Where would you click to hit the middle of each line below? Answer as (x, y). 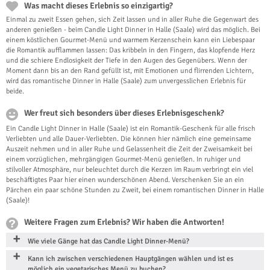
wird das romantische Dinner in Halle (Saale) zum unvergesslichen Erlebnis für (126, 81)
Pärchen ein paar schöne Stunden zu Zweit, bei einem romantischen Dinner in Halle (135, 190)
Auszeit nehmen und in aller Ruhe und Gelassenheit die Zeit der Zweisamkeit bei (129, 149)
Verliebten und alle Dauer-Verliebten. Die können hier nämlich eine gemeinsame (129, 139)
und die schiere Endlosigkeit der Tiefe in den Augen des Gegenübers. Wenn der (127, 60)
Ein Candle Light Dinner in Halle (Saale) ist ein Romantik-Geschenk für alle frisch (131, 128)
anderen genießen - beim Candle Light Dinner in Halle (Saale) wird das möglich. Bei (133, 30)
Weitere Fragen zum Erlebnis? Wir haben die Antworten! (124, 222)
